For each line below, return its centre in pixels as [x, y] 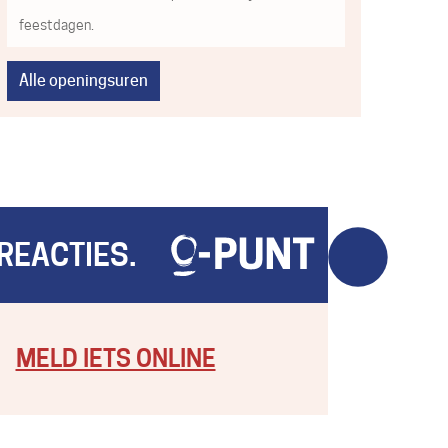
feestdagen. [56, 24]
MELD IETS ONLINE [115, 358]
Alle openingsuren [83, 80]
